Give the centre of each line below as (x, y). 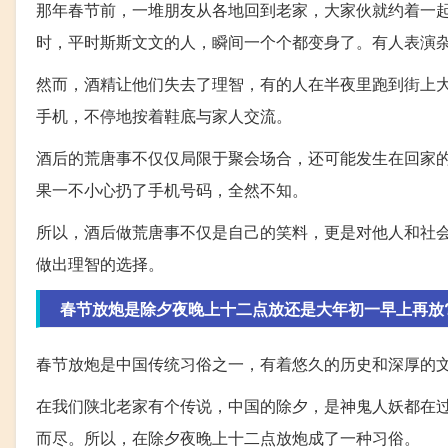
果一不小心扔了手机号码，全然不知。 (172, 190)
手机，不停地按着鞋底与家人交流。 (164, 116)
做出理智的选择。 (100, 264)
